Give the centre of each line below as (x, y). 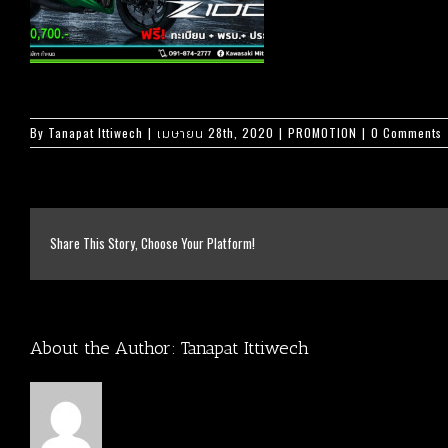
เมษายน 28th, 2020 (215, 133)
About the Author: (105, 348)
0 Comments (406, 133)
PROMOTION (322, 133)
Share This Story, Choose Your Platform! (152, 243)
